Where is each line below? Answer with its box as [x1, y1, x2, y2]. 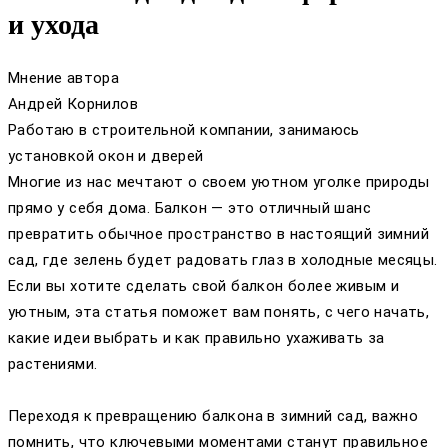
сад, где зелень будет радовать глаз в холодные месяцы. [8, 250, 438, 269]
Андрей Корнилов [8, 94, 138, 113]
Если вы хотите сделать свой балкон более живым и [8, 276, 400, 295]
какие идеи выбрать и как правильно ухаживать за [8, 328, 385, 347]
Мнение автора [8, 68, 120, 87]
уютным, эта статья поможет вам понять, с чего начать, [8, 302, 430, 321]
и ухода [8, 8, 99, 40]
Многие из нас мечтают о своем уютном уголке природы [8, 172, 430, 191]
